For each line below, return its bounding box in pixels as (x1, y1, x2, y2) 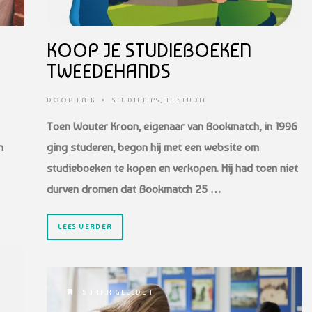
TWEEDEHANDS (47, 59, 171, 83)
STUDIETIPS (112, 95, 160, 104)
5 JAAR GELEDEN (79, 288, 153, 296)
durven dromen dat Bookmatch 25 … (47, 182, 221, 196)
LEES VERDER (58, 222, 112, 231)
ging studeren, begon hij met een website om (47, 140, 259, 154)
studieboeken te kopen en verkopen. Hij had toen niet (47, 161, 298, 175)
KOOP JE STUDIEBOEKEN (47, 38, 251, 62)
